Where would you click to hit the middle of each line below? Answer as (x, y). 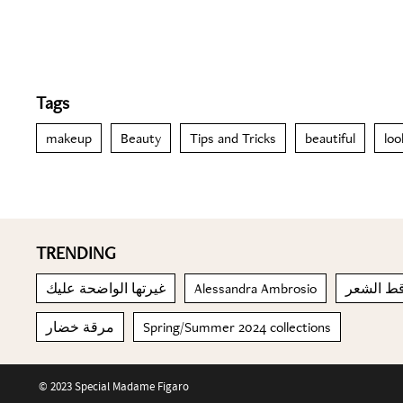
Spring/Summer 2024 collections (237, 327)
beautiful (330, 138)
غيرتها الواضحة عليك (106, 288)
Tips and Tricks (233, 138)
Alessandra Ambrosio (255, 288)
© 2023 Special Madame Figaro (113, 386)
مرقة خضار (80, 327)
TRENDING (76, 253)
